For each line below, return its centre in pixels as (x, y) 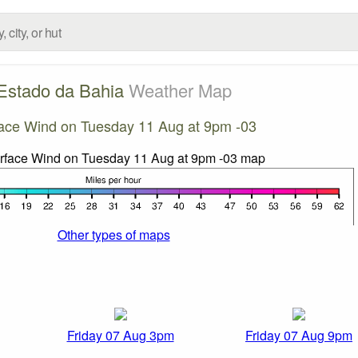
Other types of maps (113, 234)
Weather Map (180, 89)
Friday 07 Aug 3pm (120, 336)
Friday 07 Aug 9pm (299, 336)
